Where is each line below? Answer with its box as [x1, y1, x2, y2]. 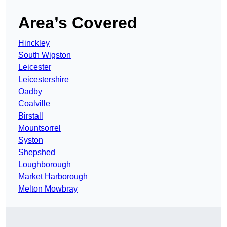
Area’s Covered [18, 14, 137, 32]
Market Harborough [18, 172, 88, 181]
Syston [18, 136, 43, 145]
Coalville [18, 99, 50, 108]
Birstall [18, 111, 43, 121]
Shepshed [18, 148, 55, 157]
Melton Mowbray [18, 184, 78, 194]
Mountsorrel [18, 124, 61, 133]
